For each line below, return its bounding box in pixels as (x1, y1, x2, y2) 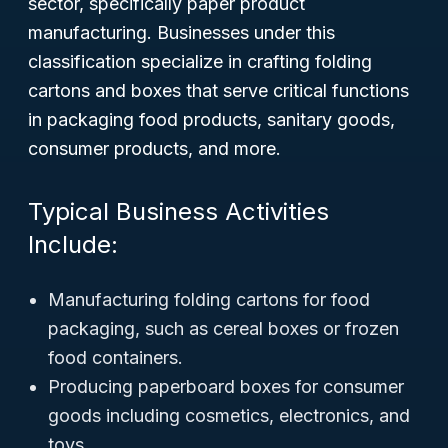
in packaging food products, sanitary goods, (28, 109, 395, 130)
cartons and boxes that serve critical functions (28, 80, 409, 101)
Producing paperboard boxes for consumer (48, 376, 404, 397)
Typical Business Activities (28, 197, 329, 226)
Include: (28, 230, 118, 259)
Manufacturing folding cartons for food (48, 289, 370, 310)
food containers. (48, 347, 183, 368)
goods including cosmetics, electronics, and (48, 405, 410, 426)
